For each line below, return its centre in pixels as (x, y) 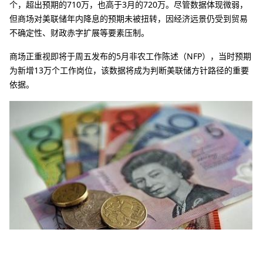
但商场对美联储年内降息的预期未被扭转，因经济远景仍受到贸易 (129, 18)
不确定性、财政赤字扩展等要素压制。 (79, 33)
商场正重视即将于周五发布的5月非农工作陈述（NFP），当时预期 (130, 56)
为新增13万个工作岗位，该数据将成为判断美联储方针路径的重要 (129, 70)
